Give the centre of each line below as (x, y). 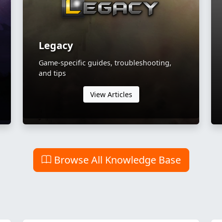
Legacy (56, 45)
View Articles (111, 94)
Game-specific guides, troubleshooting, (105, 62)
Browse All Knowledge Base (116, 160)
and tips (52, 73)
